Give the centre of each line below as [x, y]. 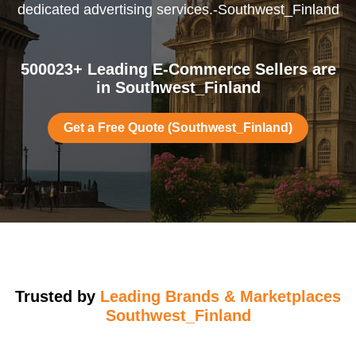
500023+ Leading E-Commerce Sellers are [178, 69]
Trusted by [58, 296]
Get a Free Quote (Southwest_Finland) [178, 128]
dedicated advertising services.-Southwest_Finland [178, 10]
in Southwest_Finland [178, 87]
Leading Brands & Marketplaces [221, 296]
